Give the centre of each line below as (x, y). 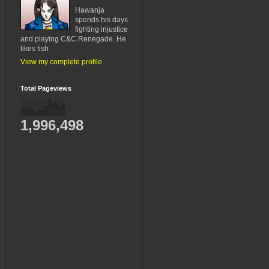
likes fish (35, 48)
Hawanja (90, 10)
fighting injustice (101, 29)
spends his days (101, 20)
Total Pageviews (46, 88)
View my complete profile (61, 62)
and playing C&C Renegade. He (73, 39)
